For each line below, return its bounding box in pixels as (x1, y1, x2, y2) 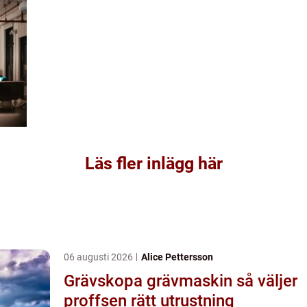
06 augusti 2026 (64, 251, 135, 262)
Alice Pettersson (141, 251, 213, 262)
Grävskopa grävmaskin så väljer (64, 271, 236, 291)
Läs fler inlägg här (84, 153, 223, 173)
